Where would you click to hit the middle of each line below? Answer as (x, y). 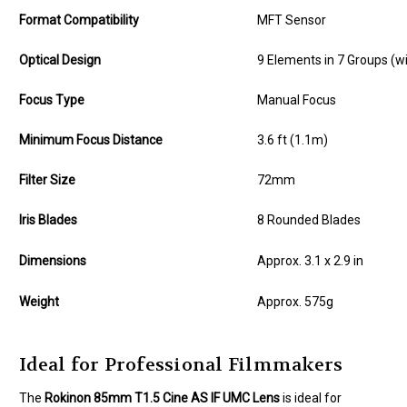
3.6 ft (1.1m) (293, 140)
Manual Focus (297, 100)
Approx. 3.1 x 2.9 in (310, 261)
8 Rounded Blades (309, 220)
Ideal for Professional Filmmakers (181, 365)
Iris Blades (48, 220)
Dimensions (53, 261)
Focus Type (52, 100)
